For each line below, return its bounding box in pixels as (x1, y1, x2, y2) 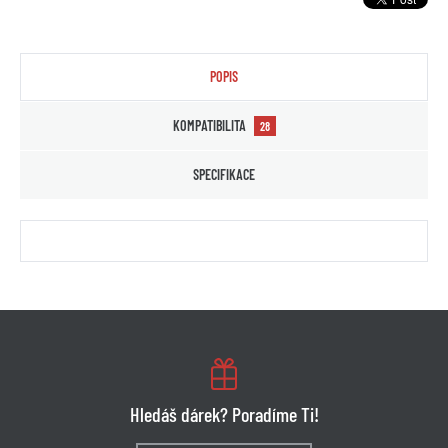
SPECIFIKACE (193, 166, 255, 184)
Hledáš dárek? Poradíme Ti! (129, 402, 319, 427)
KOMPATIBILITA (172, 117, 246, 135)
